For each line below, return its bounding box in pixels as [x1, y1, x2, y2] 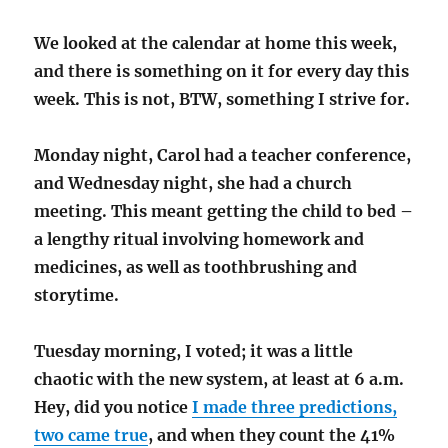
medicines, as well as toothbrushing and [34, 257, 358, 278]
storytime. [34, 285, 120, 306]
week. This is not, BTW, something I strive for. [34, 89, 411, 110]
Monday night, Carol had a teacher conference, [34, 145, 412, 166]
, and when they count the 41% [148, 425, 396, 446]
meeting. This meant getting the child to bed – [34, 201, 414, 222]
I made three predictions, [192, 397, 398, 418]
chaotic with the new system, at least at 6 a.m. [34, 369, 405, 390]
